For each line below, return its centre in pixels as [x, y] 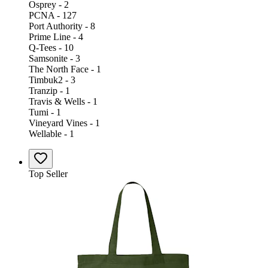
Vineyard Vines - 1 [64, 123]
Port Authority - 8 [62, 26]
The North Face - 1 [65, 69]
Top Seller [48, 173]
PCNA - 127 [53, 15]
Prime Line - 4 [56, 36]
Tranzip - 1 [49, 90]
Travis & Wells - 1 [63, 101]
